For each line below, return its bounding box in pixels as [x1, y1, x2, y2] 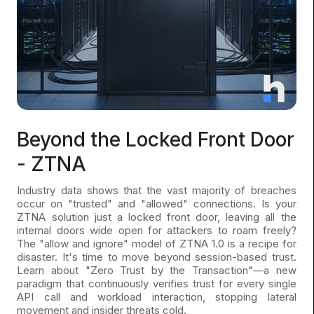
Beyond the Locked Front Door [17, 127, 295, 151]
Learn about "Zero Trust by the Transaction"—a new [17, 263, 296, 277]
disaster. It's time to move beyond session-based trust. [17, 250, 296, 264]
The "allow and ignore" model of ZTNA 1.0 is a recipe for [17, 236, 296, 250]
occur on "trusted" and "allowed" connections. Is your [17, 196, 296, 210]
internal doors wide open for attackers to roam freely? [17, 223, 296, 237]
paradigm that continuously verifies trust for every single [17, 276, 296, 290]
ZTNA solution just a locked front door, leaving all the [17, 210, 296, 224]
